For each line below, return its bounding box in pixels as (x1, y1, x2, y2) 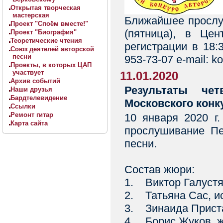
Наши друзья (10, 86, 52, 93)
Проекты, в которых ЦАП (10, 61, 92, 69)
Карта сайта (10, 119, 48, 127)
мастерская (12, 11, 49, 19)
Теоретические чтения (10, 37, 82, 44)
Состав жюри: (124, 163, 195, 176)
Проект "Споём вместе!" (10, 20, 88, 27)
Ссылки (10, 103, 35, 110)
